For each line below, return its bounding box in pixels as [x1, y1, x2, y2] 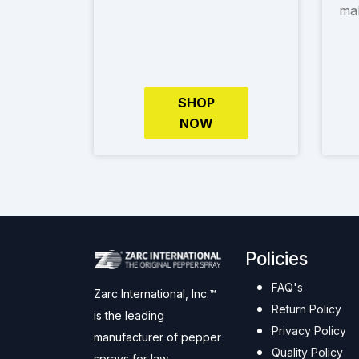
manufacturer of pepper [94, 330, 221, 345]
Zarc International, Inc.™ [94, 287, 216, 301]
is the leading [94, 309, 164, 323]
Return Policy [272, 302, 341, 317]
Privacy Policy [272, 324, 346, 338]
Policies [246, 248, 308, 270]
